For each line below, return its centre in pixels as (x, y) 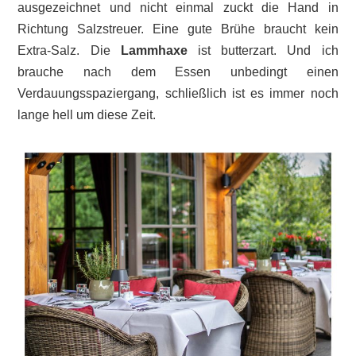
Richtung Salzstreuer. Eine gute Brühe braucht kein (178, 29)
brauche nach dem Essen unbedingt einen (178, 72)
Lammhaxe (154, 50)
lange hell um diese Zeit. (87, 114)
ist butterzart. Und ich (263, 50)
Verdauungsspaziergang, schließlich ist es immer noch (178, 93)
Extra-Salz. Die (69, 50)
